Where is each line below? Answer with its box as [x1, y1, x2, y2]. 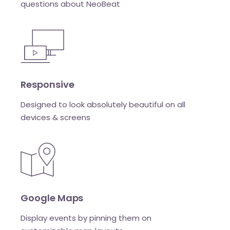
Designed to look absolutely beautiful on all [21, 99, 186, 110]
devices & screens [21, 111, 91, 123]
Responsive [21, 78, 74, 91]
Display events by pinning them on [21, 212, 152, 223]
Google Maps [21, 191, 84, 204]
